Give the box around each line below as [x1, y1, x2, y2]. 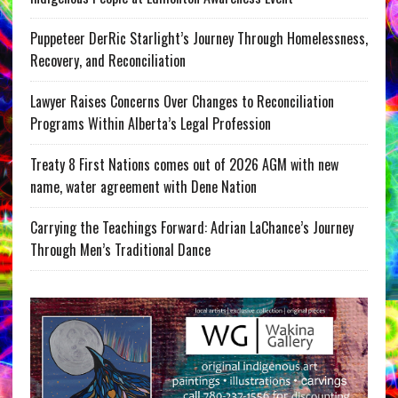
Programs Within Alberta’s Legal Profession [29, 113, 271, 135]
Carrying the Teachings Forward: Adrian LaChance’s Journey [29, 217, 354, 239]
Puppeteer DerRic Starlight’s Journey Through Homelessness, [29, 28, 368, 50]
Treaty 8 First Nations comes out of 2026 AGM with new [29, 154, 338, 176]
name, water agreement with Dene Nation [29, 176, 257, 198]
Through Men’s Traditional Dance [29, 239, 211, 261]
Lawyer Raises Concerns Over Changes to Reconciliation [29, 91, 334, 113]
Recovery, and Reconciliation [29, 50, 186, 72]
